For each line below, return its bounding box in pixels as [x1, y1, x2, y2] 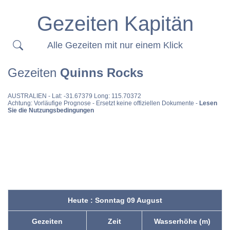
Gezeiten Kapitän [36, 12, 194, 35]
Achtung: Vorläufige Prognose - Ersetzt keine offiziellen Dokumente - [8, 100, 199, 107]
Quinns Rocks [60, 66, 143, 80]
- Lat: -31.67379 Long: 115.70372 [47, 92, 141, 100]
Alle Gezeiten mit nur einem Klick [47, 40, 183, 50]
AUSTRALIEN [8, 92, 47, 100]
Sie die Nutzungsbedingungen [8, 107, 94, 114]
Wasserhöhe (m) [154, 217, 210, 225]
